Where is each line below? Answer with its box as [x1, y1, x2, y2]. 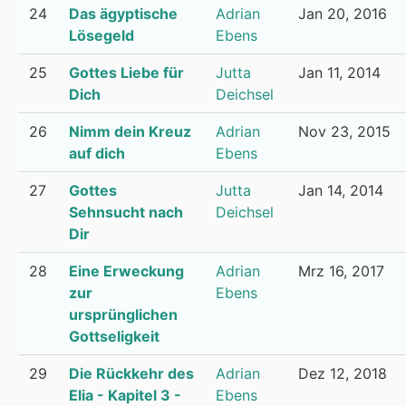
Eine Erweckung [69, 262, 184, 280]
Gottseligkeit [69, 327, 159, 345]
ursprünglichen [69, 305, 178, 324]
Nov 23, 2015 [298, 122, 391, 140]
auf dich [69, 144, 125, 162]
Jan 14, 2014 [298, 181, 383, 199]
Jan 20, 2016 [298, 5, 387, 23]
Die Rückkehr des [69, 364, 194, 382]
